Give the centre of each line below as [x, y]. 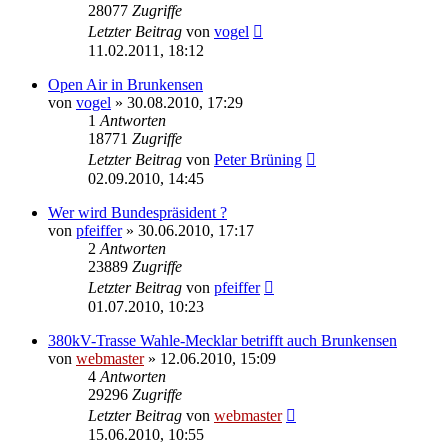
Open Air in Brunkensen [125, 84]
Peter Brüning [258, 159]
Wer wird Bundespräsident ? [137, 212]
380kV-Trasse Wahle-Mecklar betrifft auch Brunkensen [222, 340]
